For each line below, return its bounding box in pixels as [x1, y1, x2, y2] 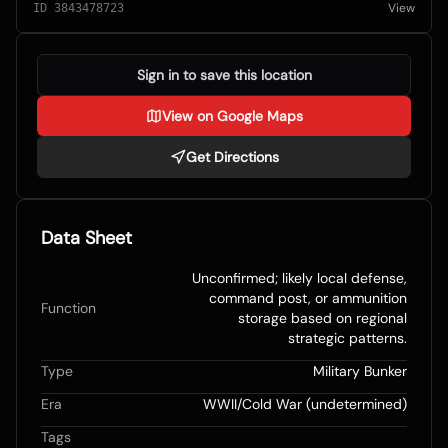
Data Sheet [41, 226, 132, 251]
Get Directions [185, 148, 279, 167]
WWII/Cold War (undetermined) [203, 395, 407, 414]
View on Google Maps [161, 107, 303, 126]
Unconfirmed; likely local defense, [192, 269, 407, 288]
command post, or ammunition [209, 289, 407, 308]
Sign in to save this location [136, 66, 312, 85]
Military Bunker [313, 362, 407, 381]
